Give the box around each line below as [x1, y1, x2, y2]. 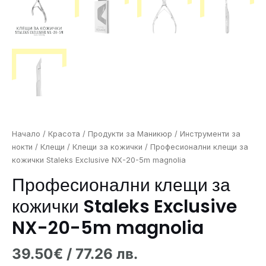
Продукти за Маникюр [88, 129, 172, 139]
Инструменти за [180, 129, 240, 139]
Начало [12, 129, 40, 139]
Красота [48, 129, 80, 139]
